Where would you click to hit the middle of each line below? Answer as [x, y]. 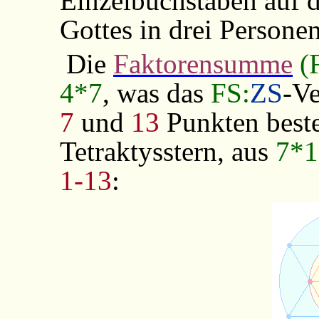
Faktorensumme [203, 63]
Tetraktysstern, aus [167, 151]
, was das [156, 93]
